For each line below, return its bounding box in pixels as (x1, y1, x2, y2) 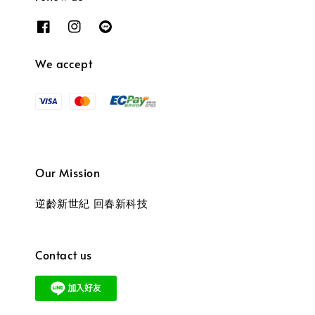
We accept (35, 56, 93, 72)
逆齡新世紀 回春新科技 (35, 195, 148, 211)
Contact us (35, 247, 92, 263)
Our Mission (35, 165, 101, 181)
